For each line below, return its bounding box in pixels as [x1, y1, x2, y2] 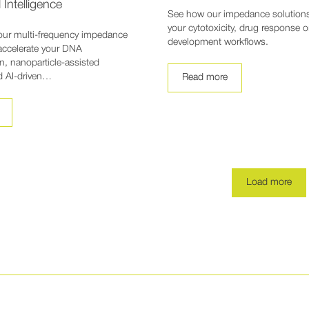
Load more [246, 178, 292, 188]
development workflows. [167, 38, 268, 48]
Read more [181, 73, 228, 83]
